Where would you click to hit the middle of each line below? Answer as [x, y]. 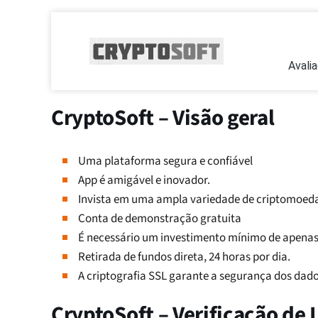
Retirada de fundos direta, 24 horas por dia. [184, 257]
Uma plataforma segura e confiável [165, 161]
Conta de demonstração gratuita [160, 219]
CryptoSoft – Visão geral [163, 118]
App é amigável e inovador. [144, 180]
